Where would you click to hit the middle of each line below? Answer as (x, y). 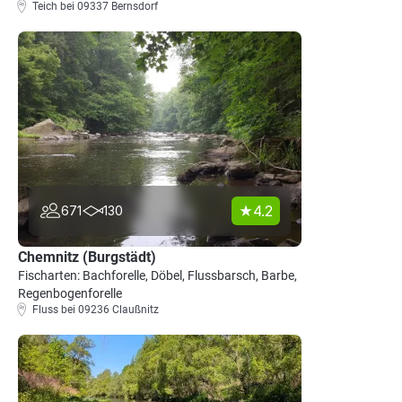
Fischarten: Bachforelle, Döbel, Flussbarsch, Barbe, (157, 275)
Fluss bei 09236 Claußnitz (96, 310)
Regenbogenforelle (70, 293)
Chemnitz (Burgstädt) (87, 257)
